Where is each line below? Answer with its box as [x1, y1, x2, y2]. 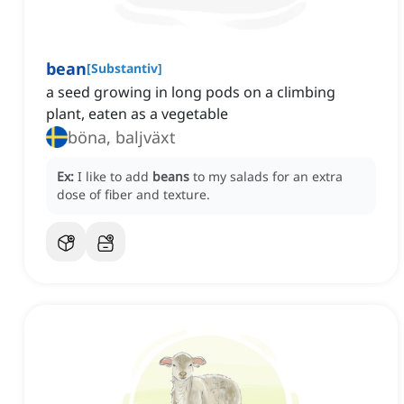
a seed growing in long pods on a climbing [46, 82, 335, 103]
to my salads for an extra [193, 168, 343, 186]
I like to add [78, 168, 152, 186]
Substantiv [91, 60, 158, 78]
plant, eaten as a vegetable [46, 104, 228, 124]
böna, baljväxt [68, 126, 176, 149]
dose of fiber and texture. [57, 186, 210, 204]
